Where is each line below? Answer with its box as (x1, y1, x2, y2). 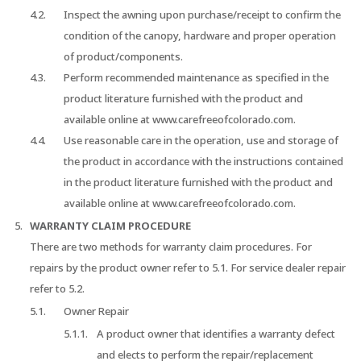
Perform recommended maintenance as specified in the (63, 70, 329, 85)
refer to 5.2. (30, 281, 85, 297)
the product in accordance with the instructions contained (63, 154, 343, 169)
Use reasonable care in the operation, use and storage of (63, 133, 338, 148)
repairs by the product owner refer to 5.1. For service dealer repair (30, 260, 346, 276)
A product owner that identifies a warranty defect (97, 326, 336, 342)
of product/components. (63, 49, 183, 64)
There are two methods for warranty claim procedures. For (30, 239, 313, 255)
